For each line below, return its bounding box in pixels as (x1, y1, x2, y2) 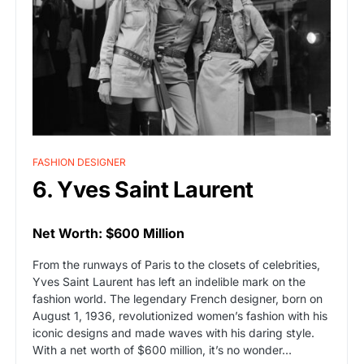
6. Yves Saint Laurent (32, 175, 253, 203)
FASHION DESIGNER (32, 155, 126, 168)
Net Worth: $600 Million (32, 224, 184, 241)
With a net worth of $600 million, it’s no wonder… (32, 342, 292, 357)
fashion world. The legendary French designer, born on (32, 291, 323, 305)
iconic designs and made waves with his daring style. (32, 325, 314, 340)
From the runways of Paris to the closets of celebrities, (32, 257, 320, 271)
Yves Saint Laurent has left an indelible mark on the (32, 274, 305, 288)
